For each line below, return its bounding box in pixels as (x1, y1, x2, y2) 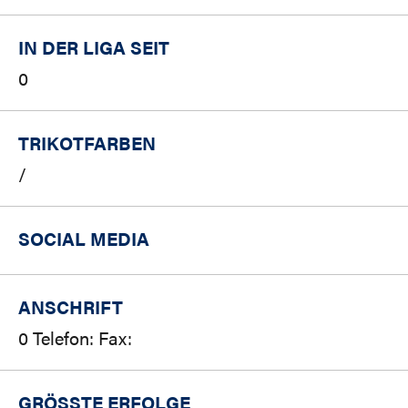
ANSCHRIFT (18, 293, 123, 321)
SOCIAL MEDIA (18, 225, 149, 252)
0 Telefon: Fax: (18, 324, 132, 352)
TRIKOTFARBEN (18, 129, 156, 157)
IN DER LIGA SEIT (18, 34, 169, 61)
